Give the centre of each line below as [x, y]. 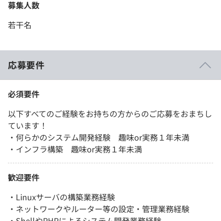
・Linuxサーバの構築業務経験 [61, 197]
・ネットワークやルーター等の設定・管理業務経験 [99, 209]
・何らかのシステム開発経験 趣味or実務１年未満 [99, 137]
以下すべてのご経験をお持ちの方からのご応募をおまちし [110, 114]
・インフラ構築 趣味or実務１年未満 [75, 149]
